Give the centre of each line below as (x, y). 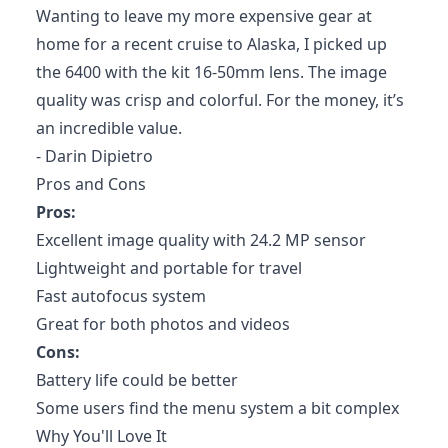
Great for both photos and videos (163, 323)
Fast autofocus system (121, 295)
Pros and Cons (91, 183)
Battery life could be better (137, 379)
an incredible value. (109, 127)
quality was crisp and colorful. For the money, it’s (220, 99)
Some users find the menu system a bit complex (217, 407)
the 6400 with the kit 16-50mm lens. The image (211, 71)
